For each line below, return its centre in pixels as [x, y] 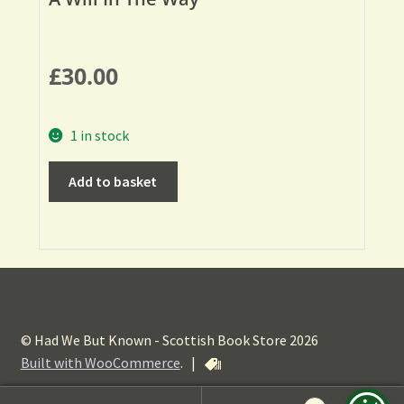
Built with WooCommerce [100, 362]
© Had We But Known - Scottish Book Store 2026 [169, 340]
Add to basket [113, 182]
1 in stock [100, 136]
